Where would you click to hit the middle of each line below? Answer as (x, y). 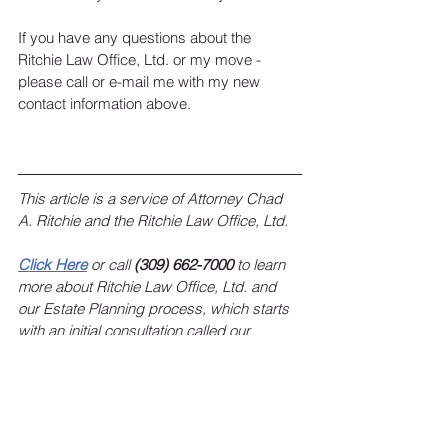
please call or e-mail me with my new (141, 82)
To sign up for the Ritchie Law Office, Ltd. (153, 397)
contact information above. (106, 104)
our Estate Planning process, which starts (155, 309)
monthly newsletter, (82, 419)
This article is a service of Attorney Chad (152, 199)
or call (110, 265)
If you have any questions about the (136, 38)
